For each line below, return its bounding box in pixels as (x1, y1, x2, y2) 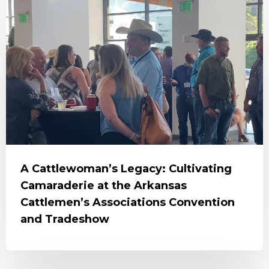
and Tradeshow (20, 213, 109, 226)
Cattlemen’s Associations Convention (20, 196, 235, 209)
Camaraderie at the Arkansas (20, 179, 187, 192)
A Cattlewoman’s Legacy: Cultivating (20, 162, 232, 175)
